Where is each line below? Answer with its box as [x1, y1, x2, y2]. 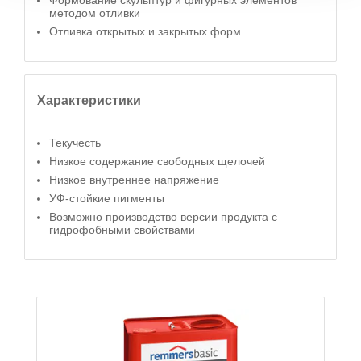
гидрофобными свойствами [49, 223, 195, 236]
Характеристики [37, 93, 141, 107]
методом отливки [49, 6, 140, 19]
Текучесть [49, 136, 101, 149]
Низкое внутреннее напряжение [49, 173, 219, 186]
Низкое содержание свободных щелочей [49, 155, 265, 168]
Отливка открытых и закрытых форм [49, 25, 241, 38]
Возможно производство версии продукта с [49, 210, 277, 223]
